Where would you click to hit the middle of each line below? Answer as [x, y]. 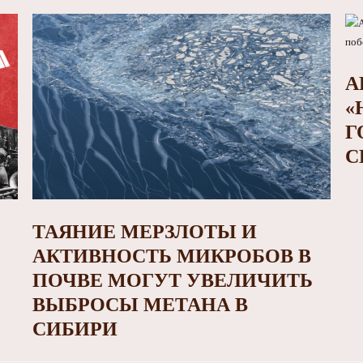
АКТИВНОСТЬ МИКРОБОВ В [171, 256]
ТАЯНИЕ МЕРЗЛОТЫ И [144, 232]
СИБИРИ [75, 329]
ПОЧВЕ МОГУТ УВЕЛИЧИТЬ [172, 281]
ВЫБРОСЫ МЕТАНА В [140, 305]
